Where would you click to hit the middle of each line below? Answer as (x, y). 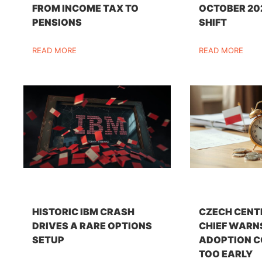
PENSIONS (57, 22)
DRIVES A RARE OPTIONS (92, 225)
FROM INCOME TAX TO (86, 8)
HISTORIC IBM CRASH (84, 211)
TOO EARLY (226, 254)
